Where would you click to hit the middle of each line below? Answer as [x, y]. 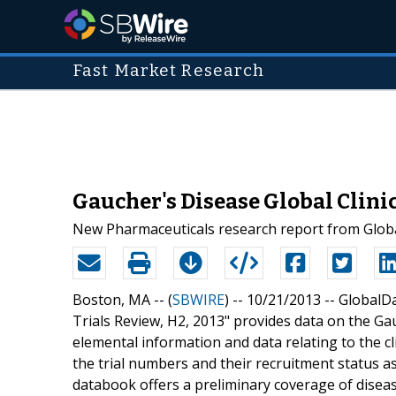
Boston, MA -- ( [122, 299]
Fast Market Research [169, 71]
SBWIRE [198, 299]
